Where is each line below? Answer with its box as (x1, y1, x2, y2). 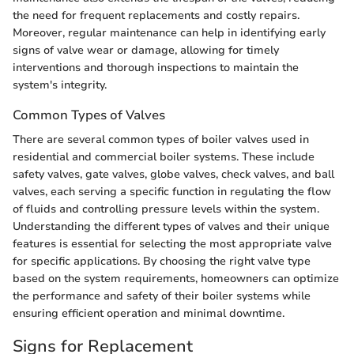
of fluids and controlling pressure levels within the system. (13, 201, 319, 217)
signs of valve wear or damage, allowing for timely (13, 42, 279, 58)
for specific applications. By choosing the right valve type (13, 254, 311, 269)
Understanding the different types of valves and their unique (13, 219, 330, 235)
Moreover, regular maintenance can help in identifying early (13, 24, 326, 40)
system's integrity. (13, 77, 107, 92)
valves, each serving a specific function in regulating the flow (13, 184, 331, 200)
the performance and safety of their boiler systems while (13, 288, 311, 304)
